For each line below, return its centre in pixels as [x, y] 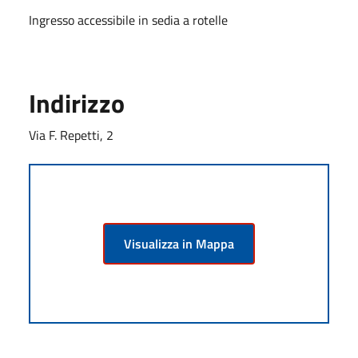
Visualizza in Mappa [179, 243]
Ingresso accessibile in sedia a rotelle [128, 20]
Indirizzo [77, 103]
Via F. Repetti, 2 [71, 135]
